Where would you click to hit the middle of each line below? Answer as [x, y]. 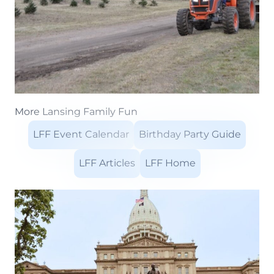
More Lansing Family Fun [76, 111]
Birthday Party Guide [190, 135]
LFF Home [170, 163]
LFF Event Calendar [81, 135]
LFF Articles [107, 163]
